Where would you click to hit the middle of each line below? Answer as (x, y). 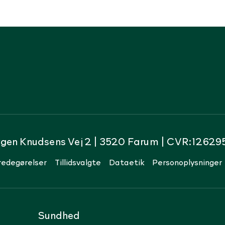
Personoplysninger (187, 161)
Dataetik (127, 161)
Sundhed (59, 215)
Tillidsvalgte (78, 161)
